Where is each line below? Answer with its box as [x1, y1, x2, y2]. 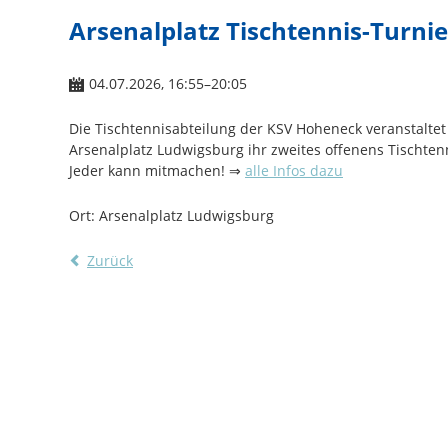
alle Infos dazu [245, 161, 343, 180]
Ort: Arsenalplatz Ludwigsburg [69, 206, 274, 225]
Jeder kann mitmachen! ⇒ [69, 161, 245, 180]
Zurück [87, 251, 133, 270]
